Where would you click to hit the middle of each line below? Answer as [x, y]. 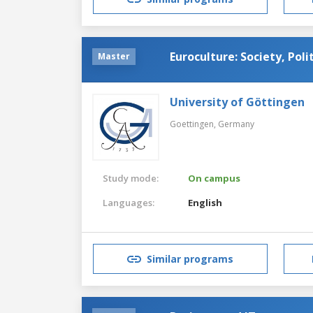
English [205, 202]
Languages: [129, 202]
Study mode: [131, 178]
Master [114, 56]
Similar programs [190, 259]
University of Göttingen [237, 102]
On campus [214, 178]
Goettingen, [194, 124]
